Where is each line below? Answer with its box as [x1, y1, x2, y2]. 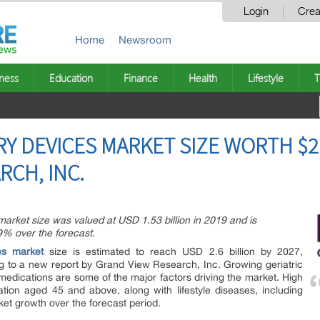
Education [49, 71, 93, 85]
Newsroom [119, 34, 171, 46]
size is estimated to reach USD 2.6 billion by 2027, [43, 246, 304, 257]
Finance [124, 71, 158, 85]
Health [189, 71, 217, 85]
